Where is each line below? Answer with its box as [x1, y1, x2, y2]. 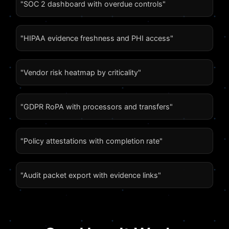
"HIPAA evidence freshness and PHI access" [20, 34, 173, 43]
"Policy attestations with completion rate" [20, 136, 163, 146]
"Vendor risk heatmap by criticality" [20, 68, 141, 77]
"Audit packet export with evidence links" [20, 171, 161, 180]
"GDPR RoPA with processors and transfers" [20, 102, 173, 111]
